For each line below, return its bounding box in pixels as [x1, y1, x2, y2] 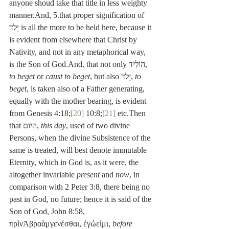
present [77, 170, 100, 179]
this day [41, 121, 66, 130]
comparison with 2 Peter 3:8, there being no [9, 182, 152, 192]
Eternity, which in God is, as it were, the [9, 158, 141, 167]
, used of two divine [66, 121, 132, 130]
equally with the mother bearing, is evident [9, 97, 148, 106]
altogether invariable [9, 170, 77, 179]
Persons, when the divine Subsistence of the [9, 133, 152, 143]
